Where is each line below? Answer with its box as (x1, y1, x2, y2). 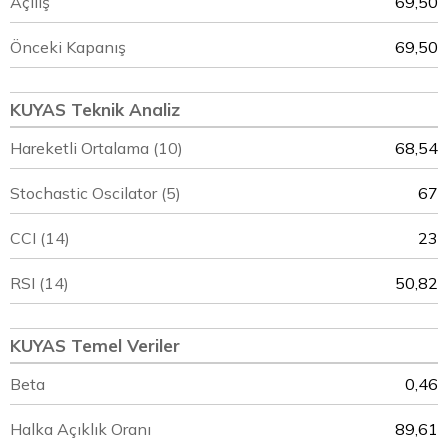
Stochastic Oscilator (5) (10, 183, 181, 203)
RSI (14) (10, 273, 69, 293)
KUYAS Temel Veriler (10, 335, 180, 356)
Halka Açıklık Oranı (10, 419, 151, 439)
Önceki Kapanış (10, 37, 126, 57)
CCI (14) (10, 228, 70, 248)
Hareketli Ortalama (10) (10, 138, 183, 158)
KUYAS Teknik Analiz (10, 99, 180, 120)
